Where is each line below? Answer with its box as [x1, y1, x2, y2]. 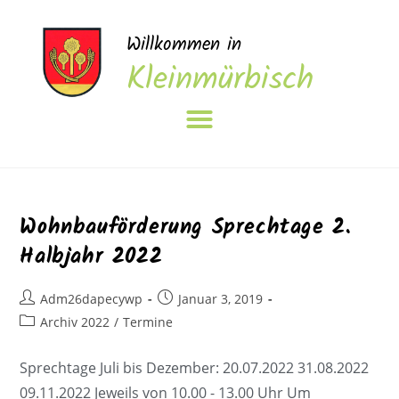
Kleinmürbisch [126, 54, 314, 106]
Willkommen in [126, 29, 242, 60]
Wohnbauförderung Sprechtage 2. [20, 210, 352, 245]
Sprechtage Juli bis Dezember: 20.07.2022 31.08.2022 [20, 358, 370, 378]
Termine [123, 313, 174, 330]
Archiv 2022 [40, 313, 110, 330]
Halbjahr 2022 [20, 240, 163, 274]
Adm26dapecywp [40, 290, 143, 307]
